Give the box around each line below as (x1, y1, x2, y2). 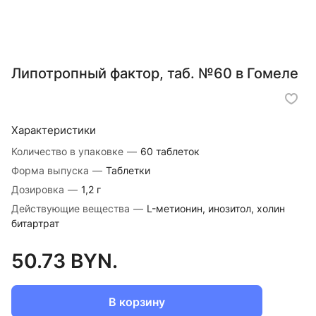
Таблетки (106, 164, 150, 177)
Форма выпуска (11, 164, 92, 177)
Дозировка (11, 183, 67, 196)
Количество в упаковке (11, 145, 126, 158)
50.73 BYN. (11, 249, 118, 274)
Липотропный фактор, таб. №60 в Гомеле (11, 65, 298, 83)
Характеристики (11, 123, 96, 138)
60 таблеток (140, 145, 200, 158)
